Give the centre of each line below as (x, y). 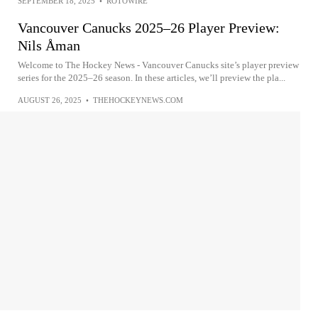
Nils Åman (49, 45)
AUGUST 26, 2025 (50, 100)
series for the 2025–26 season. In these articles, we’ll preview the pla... (152, 78)
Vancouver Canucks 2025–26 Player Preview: (149, 28)
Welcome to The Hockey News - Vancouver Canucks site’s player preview (158, 65)
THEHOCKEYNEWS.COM (138, 100)
